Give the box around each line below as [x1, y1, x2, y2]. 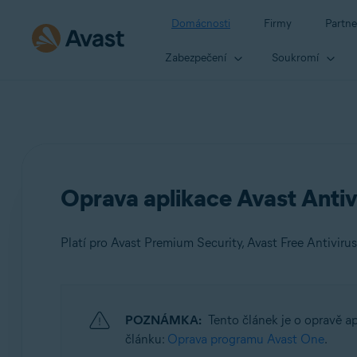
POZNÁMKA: [124, 312, 202, 328]
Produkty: [86, 300, 135, 314]
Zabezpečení [165, 50, 226, 65]
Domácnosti [171, 17, 230, 30]
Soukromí [272, 50, 319, 65]
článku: [124, 331, 167, 347]
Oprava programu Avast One [167, 331, 324, 347]
